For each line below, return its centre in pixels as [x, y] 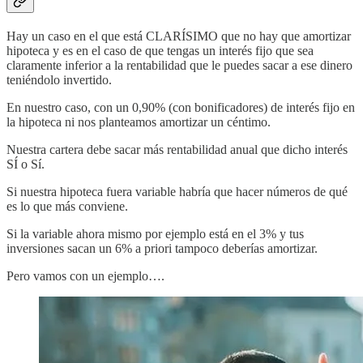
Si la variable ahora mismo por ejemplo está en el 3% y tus [155, 234]
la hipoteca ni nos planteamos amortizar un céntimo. [139, 122]
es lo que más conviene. [67, 207]
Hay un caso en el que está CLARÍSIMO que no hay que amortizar [179, 36]
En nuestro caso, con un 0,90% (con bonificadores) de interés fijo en [181, 108]
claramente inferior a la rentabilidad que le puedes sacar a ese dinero [179, 66]
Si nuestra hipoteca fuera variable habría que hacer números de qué [177, 192]
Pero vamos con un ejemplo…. [85, 276]
